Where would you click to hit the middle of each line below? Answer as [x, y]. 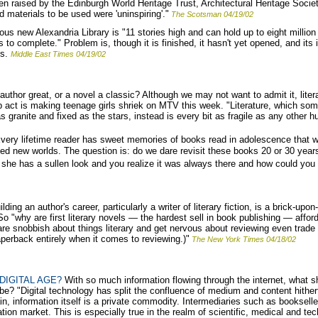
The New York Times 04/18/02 [244, 239]
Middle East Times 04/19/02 [58, 54]
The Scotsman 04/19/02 [212, 14]
